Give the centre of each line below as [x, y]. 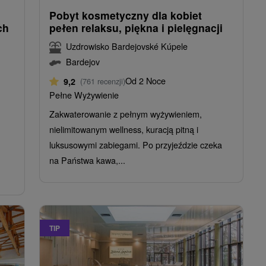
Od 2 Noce [145, 80]
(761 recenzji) [103, 81]
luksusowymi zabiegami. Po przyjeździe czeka [136, 144]
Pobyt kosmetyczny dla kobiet [126, 15]
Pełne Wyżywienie [84, 94]
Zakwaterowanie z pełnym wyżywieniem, [126, 113]
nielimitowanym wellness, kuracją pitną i [124, 129]
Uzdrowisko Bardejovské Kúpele [127, 46]
